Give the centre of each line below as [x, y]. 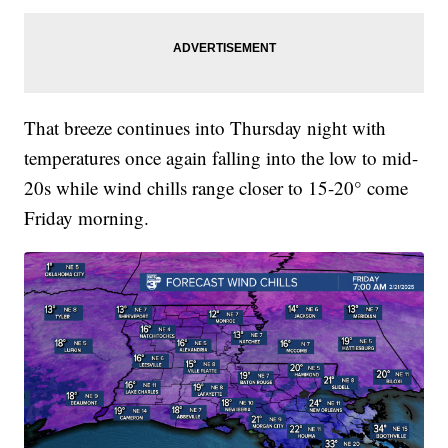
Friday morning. [87, 218]
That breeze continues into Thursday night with [205, 128]
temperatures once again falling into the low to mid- [221, 158]
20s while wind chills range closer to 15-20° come [216, 188]
